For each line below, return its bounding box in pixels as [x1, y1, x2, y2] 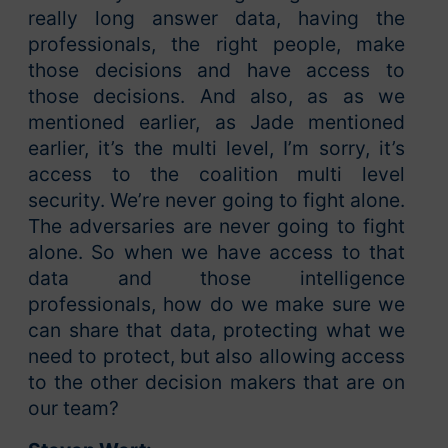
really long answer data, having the [28, 6, 405, 31]
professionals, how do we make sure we [28, 292, 405, 317]
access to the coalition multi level [28, 162, 405, 187]
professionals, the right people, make [28, 32, 405, 57]
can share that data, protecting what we [28, 318, 405, 343]
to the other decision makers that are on [28, 370, 405, 395]
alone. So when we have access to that [28, 240, 405, 265]
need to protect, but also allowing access [28, 344, 405, 369]
